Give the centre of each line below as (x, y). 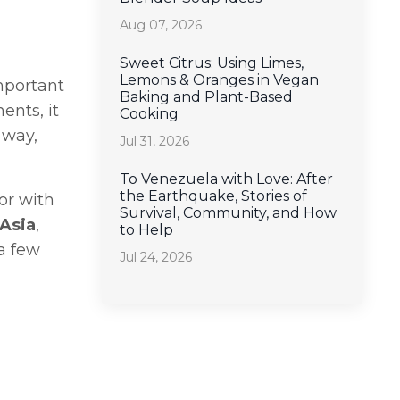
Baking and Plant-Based (206, 96)
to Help (146, 229)
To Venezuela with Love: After (226, 179)
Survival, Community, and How (228, 212)
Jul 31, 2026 (154, 141)
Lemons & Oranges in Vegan (219, 79)
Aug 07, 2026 (160, 25)
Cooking (149, 113)
